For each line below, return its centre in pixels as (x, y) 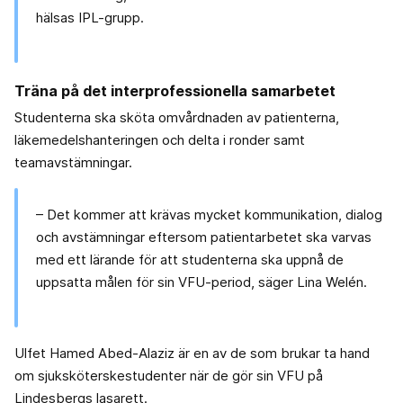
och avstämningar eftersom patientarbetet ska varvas (204, 237)
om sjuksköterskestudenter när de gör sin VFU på (169, 376)
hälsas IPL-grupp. (90, 18)
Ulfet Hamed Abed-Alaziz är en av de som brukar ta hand (192, 354)
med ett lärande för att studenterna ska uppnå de (190, 260)
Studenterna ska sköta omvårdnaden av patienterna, (177, 118)
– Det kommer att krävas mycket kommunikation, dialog (209, 215)
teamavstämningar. (73, 163)
